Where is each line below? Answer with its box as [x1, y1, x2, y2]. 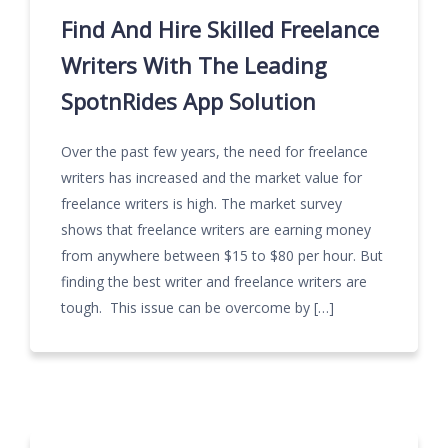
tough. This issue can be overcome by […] [61, 298, 334, 317]
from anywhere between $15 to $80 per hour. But [61, 246, 383, 265]
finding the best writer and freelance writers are [61, 272, 367, 291]
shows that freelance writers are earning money [61, 220, 371, 239]
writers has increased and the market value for [61, 168, 362, 187]
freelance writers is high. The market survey [61, 194, 342, 213]
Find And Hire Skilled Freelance [61, 14, 379, 44]
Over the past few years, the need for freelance [61, 142, 368, 161]
